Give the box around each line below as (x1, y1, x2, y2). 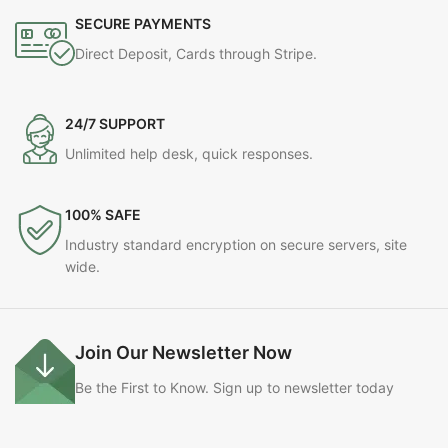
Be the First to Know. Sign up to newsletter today (75, 379, 394, 397)
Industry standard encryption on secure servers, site (65, 236, 407, 254)
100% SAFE (65, 206, 141, 224)
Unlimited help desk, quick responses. (65, 145, 313, 163)
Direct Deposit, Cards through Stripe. (75, 45, 317, 63)
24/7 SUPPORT (65, 115, 165, 133)
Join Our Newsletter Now (75, 342, 292, 364)
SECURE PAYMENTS (75, 15, 211, 33)
